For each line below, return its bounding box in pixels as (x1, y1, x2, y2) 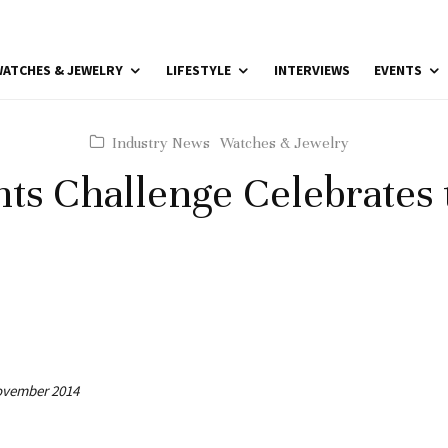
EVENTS (374, 61, 422, 79)
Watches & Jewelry (220, 134, 349, 152)
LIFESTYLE (166, 61, 231, 79)
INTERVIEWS (274, 61, 350, 79)
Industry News (112, 134, 210, 152)
